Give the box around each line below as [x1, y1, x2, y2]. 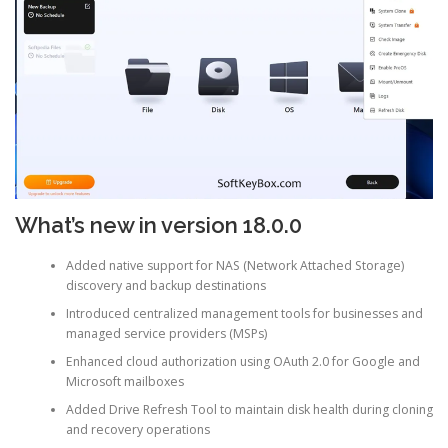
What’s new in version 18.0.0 [15, 211, 302, 238]
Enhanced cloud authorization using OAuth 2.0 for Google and [65, 353, 420, 371]
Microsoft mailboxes [65, 373, 184, 391]
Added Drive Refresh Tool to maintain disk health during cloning [65, 401, 433, 419]
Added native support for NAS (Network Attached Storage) [65, 257, 404, 275]
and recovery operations [65, 421, 210, 439]
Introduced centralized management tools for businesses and [65, 305, 423, 323]
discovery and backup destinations [65, 277, 266, 295]
